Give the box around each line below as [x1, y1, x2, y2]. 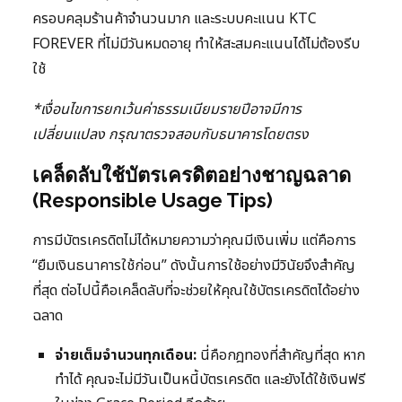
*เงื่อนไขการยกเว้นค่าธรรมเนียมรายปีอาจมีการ [32, 99, 301, 121]
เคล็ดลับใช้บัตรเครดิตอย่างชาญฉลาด [32, 163, 351, 188]
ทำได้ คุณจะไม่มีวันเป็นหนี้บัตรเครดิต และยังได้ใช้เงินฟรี [55, 369, 365, 391]
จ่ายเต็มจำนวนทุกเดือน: [55, 345, 197, 367]
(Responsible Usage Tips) [32, 188, 273, 213]
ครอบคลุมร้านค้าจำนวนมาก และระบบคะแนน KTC [32, 8, 317, 31]
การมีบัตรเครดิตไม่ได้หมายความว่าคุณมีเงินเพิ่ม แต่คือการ [32, 230, 356, 252]
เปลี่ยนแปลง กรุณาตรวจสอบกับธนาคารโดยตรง [32, 124, 309, 146]
